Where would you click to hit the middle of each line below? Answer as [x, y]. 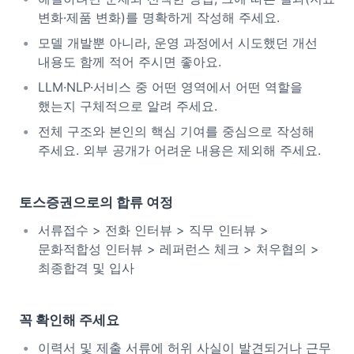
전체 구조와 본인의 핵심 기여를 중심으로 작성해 [176, 131]
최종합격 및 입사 [86, 268]
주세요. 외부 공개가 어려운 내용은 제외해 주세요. [179, 150]
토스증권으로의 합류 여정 [96, 202]
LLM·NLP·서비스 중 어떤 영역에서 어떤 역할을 [170, 87]
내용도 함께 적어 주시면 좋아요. [130, 62]
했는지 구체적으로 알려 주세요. [128, 106]
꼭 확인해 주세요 [69, 320]
